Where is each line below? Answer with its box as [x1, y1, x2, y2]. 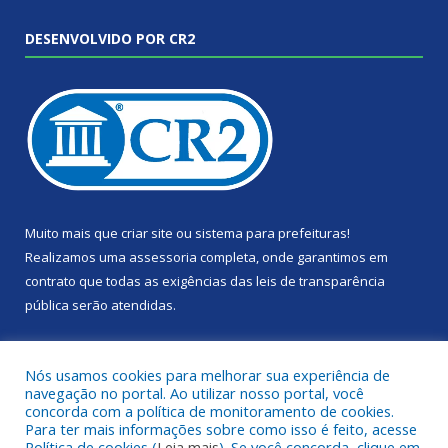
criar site [121, 223, 173, 242]
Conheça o [25, 340, 93, 359]
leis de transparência [256, 271, 385, 290]
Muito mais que [25, 223, 121, 242]
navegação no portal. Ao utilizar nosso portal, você [25, 383, 364, 403]
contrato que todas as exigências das [25, 271, 256, 290]
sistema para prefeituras [195, 223, 347, 242]
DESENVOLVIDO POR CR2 [25, 28, 195, 48]
